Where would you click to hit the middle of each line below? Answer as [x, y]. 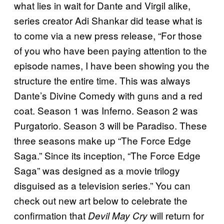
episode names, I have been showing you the [112, 65]
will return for [176, 215]
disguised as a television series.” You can [102, 185]
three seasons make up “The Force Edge [102, 140]
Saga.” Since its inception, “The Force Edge [107, 155]
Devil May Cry [118, 215]
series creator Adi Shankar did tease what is [108, 20]
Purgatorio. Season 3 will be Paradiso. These [110, 125]
